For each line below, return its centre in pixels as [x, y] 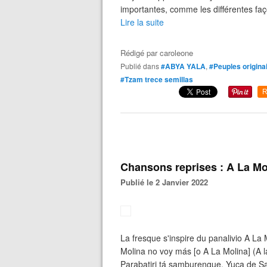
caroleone [176, 53]
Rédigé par [140, 53]
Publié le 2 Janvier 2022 [167, 182]
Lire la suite [142, 22]
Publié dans [142, 66]
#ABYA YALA [183, 66]
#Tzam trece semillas [157, 79]
